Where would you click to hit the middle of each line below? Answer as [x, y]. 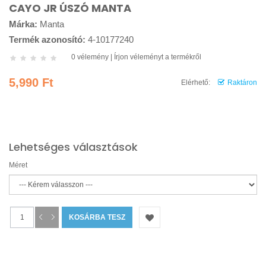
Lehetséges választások [73, 147]
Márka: [23, 24]
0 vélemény [90, 57]
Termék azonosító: [47, 39]
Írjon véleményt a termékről [158, 57]
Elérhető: [196, 83]
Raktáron [242, 83]
